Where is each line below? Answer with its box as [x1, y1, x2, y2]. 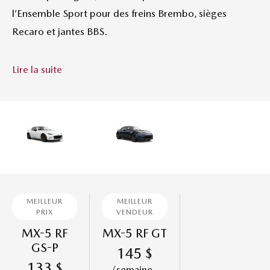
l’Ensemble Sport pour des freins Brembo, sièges [12, 7, 227, 19]
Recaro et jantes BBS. [12, 25, 107, 37]
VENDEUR [116, 207, 153, 216]
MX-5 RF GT [102, 225, 167, 240]
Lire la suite [12, 63, 62, 75]
